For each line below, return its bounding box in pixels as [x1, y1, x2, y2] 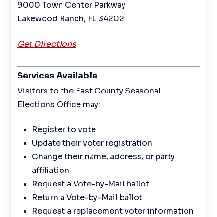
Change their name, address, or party [31, 152, 175, 162]
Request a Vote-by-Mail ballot [31, 179, 149, 189]
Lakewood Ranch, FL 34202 [17, 14, 124, 24]
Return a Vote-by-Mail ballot [31, 192, 142, 203]
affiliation [31, 165, 69, 176]
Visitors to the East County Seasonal [17, 86, 161, 96]
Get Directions [17, 39, 76, 49]
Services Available [17, 71, 97, 81]
